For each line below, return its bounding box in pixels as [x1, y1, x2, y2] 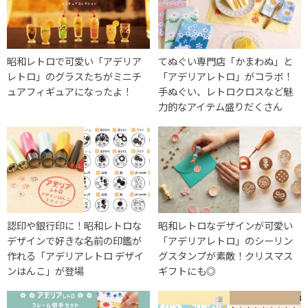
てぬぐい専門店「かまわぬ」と [158, 54, 294, 69]
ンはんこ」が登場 [7, 263, 84, 278]
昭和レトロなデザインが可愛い [158, 218, 294, 233]
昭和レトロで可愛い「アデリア [7, 54, 142, 69]
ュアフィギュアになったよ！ [7, 84, 132, 99]
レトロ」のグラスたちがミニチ [7, 69, 142, 84]
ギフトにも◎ [158, 263, 217, 278]
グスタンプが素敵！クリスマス [158, 248, 294, 263]
